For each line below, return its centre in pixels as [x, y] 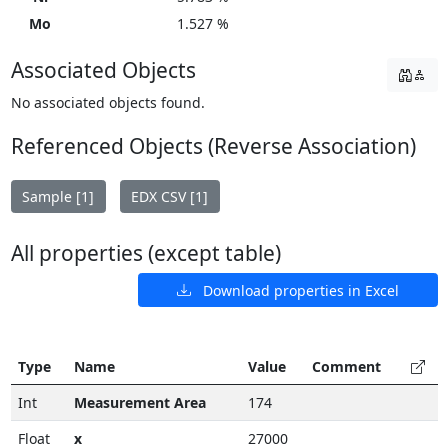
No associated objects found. [107, 102]
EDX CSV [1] [169, 196]
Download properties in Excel [294, 290]
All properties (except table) [145, 253]
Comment [346, 367]
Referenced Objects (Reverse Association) [213, 145]
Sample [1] [58, 196]
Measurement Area [139, 403]
